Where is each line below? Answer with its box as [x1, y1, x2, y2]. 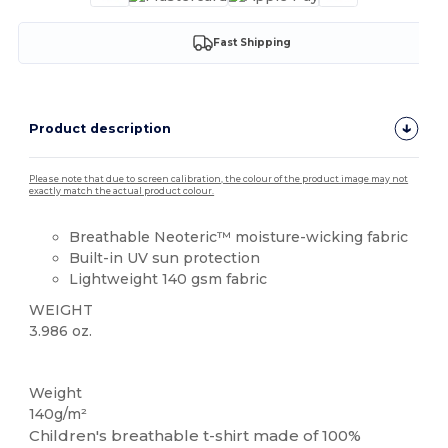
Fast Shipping [212, 36, 291, 50]
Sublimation [35, 356, 101, 370]
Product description [29, 120, 172, 136]
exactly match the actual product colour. [29, 185, 215, 196]
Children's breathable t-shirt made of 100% [29, 426, 362, 446]
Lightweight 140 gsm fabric [69, 269, 268, 288]
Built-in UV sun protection [69, 248, 261, 267]
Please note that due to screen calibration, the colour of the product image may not [29, 173, 409, 184]
